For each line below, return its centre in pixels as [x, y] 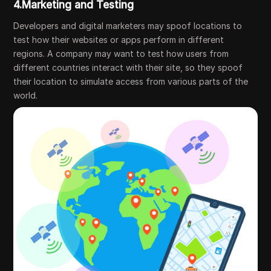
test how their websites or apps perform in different [119, 39]
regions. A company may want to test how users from [121, 53]
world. [26, 95]
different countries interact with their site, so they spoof [128, 67]
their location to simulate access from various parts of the [131, 81]
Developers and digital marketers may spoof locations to [128, 25]
